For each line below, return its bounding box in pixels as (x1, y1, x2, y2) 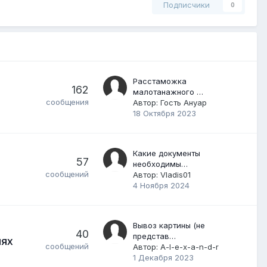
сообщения (46, 97, 89, 107)
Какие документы (133, 148, 200, 158)
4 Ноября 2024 (133, 180, 190, 190)
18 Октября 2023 (133, 108, 196, 118)
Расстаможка (133, 76, 187, 86)
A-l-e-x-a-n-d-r (160, 241, 219, 252)
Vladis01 (160, 169, 191, 179)
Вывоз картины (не (133, 220, 205, 230)
